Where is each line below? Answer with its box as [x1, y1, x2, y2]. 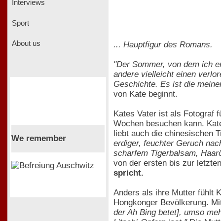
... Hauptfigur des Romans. [113, 39, 213, 49]
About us [10, 39, 40, 48]
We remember [11, 133, 66, 143]
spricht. [113, 168, 144, 178]
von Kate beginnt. [113, 89, 178, 99]
